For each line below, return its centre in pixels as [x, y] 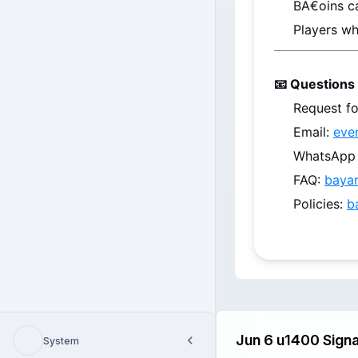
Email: [313, 132]
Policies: [320, 204]
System [61, 340]
